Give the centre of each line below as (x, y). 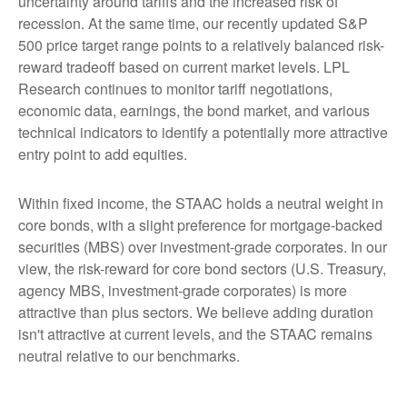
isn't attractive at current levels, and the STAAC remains (195, 334)
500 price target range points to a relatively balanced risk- (201, 45)
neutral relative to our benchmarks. (129, 356)
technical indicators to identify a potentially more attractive (203, 133)
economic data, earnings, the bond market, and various (194, 111)
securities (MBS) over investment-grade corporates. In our (203, 247)
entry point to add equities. (103, 154)
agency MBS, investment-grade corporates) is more (183, 291)
